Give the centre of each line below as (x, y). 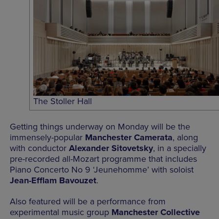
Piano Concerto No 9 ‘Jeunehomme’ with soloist (102, 170)
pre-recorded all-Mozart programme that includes (103, 159)
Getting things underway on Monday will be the (100, 127)
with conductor (39, 148)
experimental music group (61, 212)
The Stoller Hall (63, 101)
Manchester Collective (156, 212)
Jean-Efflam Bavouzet (53, 181)
